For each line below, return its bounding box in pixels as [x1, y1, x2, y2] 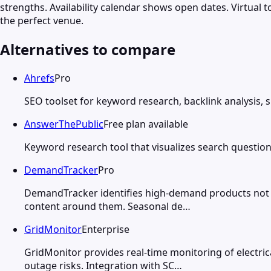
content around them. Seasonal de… [24, 199, 191, 213]
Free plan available [103, 117, 188, 131]
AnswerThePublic [24, 117, 103, 131]
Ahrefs [24, 71, 54, 85]
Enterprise [82, 222, 129, 236]
